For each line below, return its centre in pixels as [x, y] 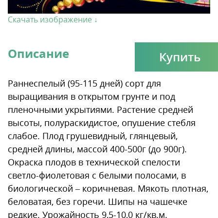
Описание [38, 53]
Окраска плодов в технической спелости [94, 162]
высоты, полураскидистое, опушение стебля [102, 122]
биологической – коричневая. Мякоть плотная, [108, 188]
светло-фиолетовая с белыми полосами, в [97, 175]
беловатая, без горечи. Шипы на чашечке [98, 201]
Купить [180, 56]
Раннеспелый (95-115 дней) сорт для [84, 83]
